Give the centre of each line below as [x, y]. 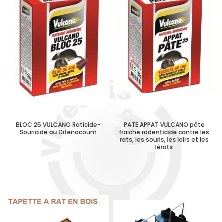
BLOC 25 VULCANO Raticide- [58, 125]
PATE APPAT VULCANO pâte [164, 125]
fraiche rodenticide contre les [164, 132]
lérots [164, 147]
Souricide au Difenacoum [58, 132]
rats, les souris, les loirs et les [164, 139]
